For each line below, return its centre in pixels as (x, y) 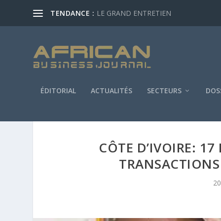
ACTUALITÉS (112, 90)
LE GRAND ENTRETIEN (134, 13)
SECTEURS (165, 90)
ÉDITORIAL (58, 90)
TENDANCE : (73, 13)
